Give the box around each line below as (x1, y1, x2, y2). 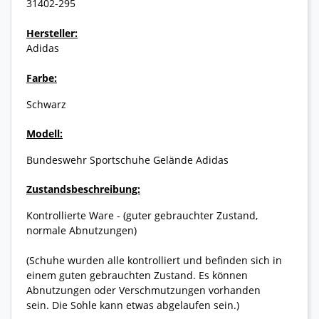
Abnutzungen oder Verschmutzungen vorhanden (26, 283, 261, 297)
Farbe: (26, 70, 57, 85)
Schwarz (26, 97, 66, 111)
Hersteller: (26, 26, 78, 40)
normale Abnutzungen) (26, 223, 137, 237)
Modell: (26, 126, 63, 140)
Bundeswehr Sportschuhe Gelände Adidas (26, 152, 229, 167)
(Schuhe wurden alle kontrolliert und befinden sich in (26, 253, 282, 267)
